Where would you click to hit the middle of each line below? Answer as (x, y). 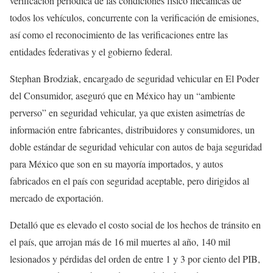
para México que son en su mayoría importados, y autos (116, 164)
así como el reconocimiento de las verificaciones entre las (119, 35)
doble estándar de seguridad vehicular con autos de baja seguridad (136, 147)
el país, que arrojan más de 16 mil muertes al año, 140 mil (120, 242)
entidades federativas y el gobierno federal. (91, 52)
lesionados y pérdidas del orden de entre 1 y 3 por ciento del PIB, (135, 259)
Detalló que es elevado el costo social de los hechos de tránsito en (135, 225)
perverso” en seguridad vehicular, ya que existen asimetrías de (127, 113)
